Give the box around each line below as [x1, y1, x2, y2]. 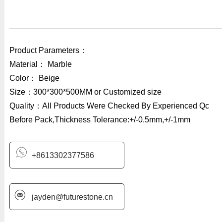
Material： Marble [9, 60, 72, 69]
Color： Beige [9, 74, 59, 83]
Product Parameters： [9, 46, 87, 55]
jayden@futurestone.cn [25, 193, 113, 202]
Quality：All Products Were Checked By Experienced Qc [9, 102, 209, 111]
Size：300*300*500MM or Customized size [9, 88, 162, 97]
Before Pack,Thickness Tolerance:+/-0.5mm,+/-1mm [9, 115, 190, 124]
